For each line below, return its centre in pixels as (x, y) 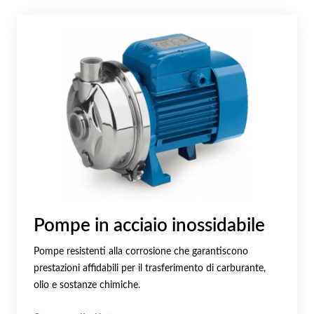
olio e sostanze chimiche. (87, 285)
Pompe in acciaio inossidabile (149, 226)
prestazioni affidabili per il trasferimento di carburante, (150, 268)
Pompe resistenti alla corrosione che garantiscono (141, 251)
